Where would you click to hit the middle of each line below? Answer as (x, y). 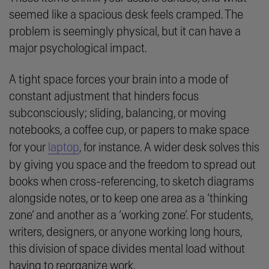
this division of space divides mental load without (127, 249)
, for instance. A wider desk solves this (169, 147)
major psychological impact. (79, 48)
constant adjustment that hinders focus (104, 96)
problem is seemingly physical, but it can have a (125, 31)
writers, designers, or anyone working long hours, (125, 232)
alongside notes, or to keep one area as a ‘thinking (128, 198)
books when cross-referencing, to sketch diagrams (131, 181)
